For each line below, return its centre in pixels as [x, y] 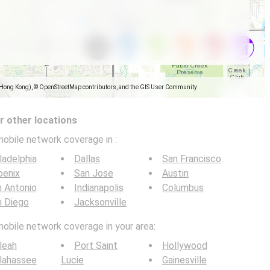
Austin [175, 173]
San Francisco [191, 159]
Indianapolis [99, 188]
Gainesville [184, 260]
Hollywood [184, 246]
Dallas [87, 159]
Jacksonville [100, 202]
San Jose [93, 173]
